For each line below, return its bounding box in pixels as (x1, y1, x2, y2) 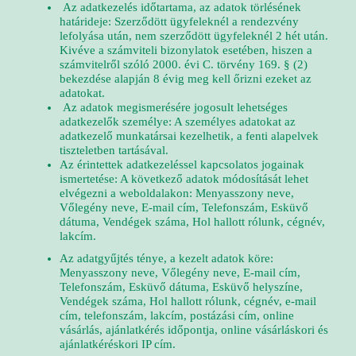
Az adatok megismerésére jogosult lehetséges (60, 101, 288, 114)
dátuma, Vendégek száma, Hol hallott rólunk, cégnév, (60, 215, 325, 228)
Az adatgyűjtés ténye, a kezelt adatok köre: (60, 252, 273, 265)
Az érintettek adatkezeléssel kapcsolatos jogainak (60, 158, 304, 171)
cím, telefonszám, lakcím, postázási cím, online (60, 309, 294, 322)
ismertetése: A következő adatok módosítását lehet (60, 172, 308, 185)
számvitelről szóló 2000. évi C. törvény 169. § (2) (60, 58, 308, 71)
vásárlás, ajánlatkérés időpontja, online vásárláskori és (60, 323, 328, 336)
